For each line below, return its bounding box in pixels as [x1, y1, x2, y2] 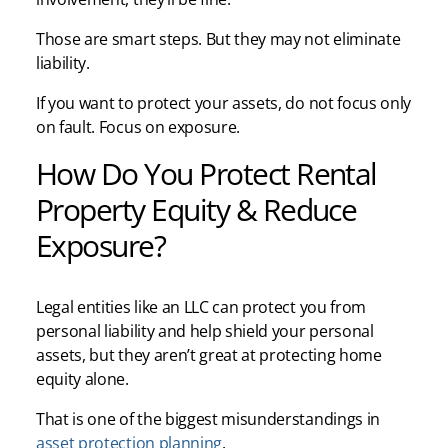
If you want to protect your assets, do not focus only [36, 91, 412, 114]
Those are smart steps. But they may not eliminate [36, 27, 401, 50]
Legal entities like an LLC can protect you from [36, 295, 366, 318]
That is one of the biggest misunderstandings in [36, 407, 380, 430]
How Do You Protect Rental [36, 151, 377, 194]
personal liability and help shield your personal [36, 319, 374, 342]
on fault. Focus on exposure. [36, 115, 241, 138]
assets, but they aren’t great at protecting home [36, 343, 382, 366]
